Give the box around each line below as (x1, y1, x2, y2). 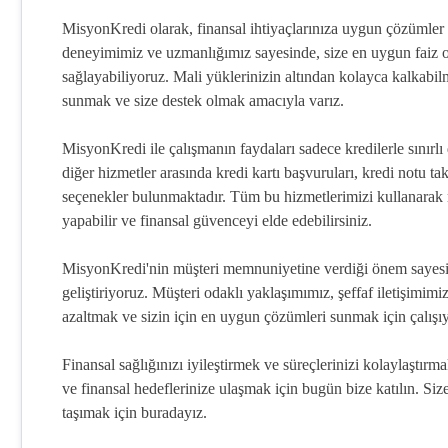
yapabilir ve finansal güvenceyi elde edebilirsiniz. (62, 212, 372, 230)
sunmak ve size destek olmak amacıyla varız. (62, 92, 344, 110)
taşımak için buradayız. (62, 404, 207, 422)
